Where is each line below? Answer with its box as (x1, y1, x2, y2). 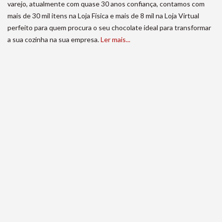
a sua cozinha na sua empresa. (7, 35, 101, 44)
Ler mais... (101, 35, 130, 44)
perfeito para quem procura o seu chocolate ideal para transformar (7, 23, 211, 32)
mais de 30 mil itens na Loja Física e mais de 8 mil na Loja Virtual (7, 11, 199, 20)
